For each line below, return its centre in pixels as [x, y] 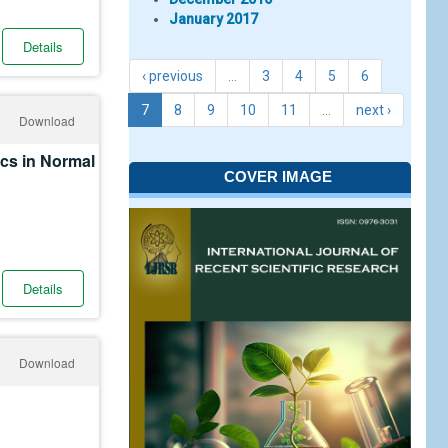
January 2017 [213, 19]
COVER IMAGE [277, 176]
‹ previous [172, 76]
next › [373, 110]
